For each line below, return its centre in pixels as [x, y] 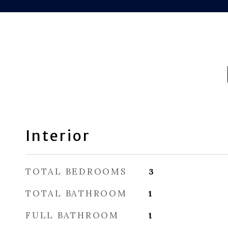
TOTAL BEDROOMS [76, 172]
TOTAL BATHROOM [76, 193]
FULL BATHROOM [72, 215]
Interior [58, 136]
